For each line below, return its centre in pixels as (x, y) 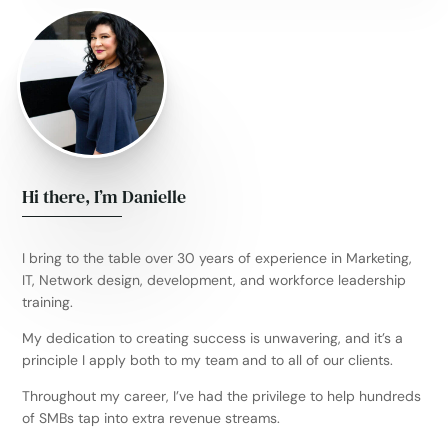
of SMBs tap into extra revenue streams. (151, 418)
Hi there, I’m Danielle (104, 196)
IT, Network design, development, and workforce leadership (214, 280)
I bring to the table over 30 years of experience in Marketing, (217, 258)
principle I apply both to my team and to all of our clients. (208, 360)
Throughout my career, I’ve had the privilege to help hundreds (222, 396)
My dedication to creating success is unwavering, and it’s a (213, 338)
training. (48, 302)
